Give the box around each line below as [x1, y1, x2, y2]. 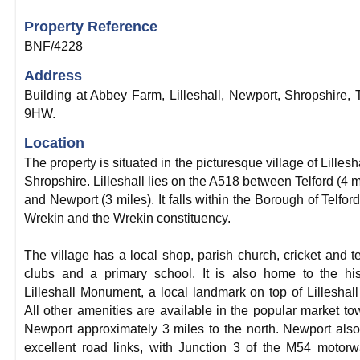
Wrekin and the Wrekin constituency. [24, 211, 231, 225]
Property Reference [24, 18, 157, 35]
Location [24, 135, 84, 151]
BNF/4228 [24, 39, 83, 53]
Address [24, 67, 82, 84]
